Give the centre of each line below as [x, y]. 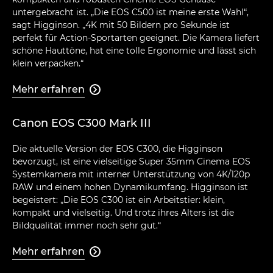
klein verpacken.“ [48, 63]
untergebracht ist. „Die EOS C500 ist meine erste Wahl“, [130, 12]
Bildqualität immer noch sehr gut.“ [87, 225]
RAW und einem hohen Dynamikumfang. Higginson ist [130, 187]
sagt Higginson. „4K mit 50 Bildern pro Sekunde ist [121, 25]
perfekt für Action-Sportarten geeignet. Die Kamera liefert [136, 37]
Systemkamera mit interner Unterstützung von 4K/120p [131, 174]
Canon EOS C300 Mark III [82, 123]
